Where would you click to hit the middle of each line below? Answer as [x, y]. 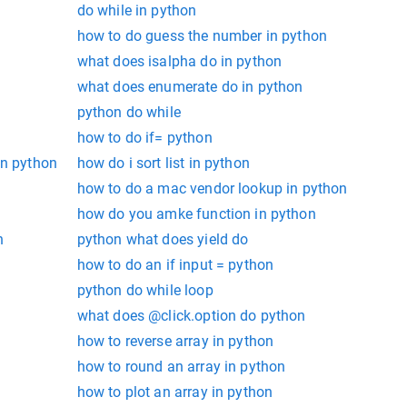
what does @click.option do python [191, 316]
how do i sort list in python [163, 164]
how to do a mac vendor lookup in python [212, 189]
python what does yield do [163, 240]
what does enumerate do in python [190, 87]
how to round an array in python [181, 367]
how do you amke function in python [196, 214]
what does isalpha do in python [179, 62]
